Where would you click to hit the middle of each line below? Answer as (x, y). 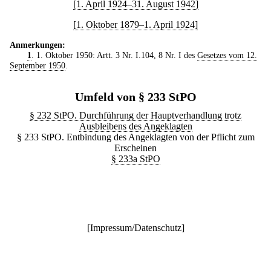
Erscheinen (135, 148)
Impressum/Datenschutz (135, 227)
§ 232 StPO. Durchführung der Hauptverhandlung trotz (135, 115)
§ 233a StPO (135, 158)
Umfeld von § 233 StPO (135, 96)
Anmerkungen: (38, 44)
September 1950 (38, 65)
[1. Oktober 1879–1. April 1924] (135, 24)
